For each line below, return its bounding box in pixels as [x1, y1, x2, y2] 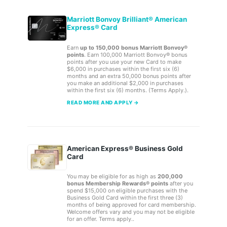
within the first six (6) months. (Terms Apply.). [67, 86, 188, 94]
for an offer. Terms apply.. [67, 215, 134, 223]
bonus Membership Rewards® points [67, 180, 168, 187]
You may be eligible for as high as [67, 173, 158, 180]
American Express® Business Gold [67, 144, 183, 153]
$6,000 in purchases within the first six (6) [67, 65, 179, 72]
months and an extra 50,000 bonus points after [67, 72, 191, 80]
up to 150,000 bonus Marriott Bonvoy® [80, 44, 187, 51]
